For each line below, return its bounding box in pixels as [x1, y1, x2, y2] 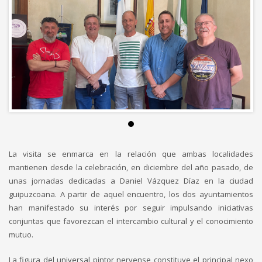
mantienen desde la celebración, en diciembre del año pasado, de [9, 162, 253, 173]
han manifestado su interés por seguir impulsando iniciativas [9, 202, 253, 213]
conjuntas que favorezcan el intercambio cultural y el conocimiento [9, 216, 253, 226]
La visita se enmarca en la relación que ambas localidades [9, 149, 253, 159]
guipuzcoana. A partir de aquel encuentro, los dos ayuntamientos [9, 189, 253, 199]
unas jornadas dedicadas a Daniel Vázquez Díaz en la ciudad [9, 175, 253, 186]
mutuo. [9, 229, 33, 240]
